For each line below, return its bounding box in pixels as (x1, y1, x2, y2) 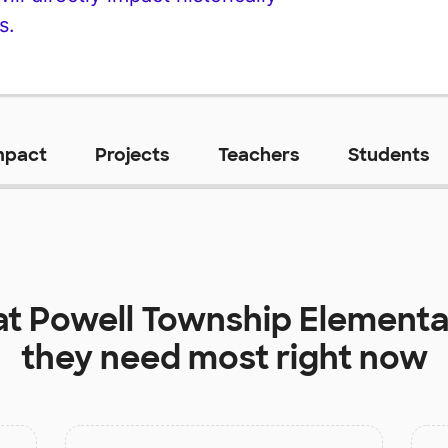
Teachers (217, 142, 300, 167)
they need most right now (20, 336, 428, 379)
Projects (94, 142, 170, 167)
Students (347, 142, 430, 167)
